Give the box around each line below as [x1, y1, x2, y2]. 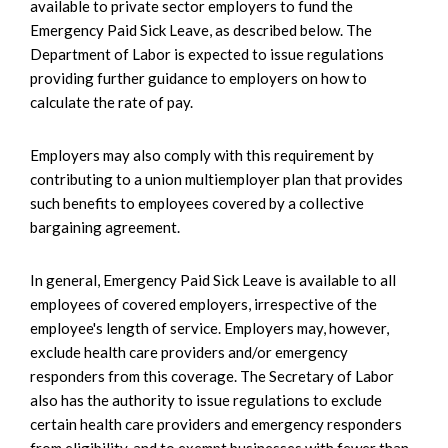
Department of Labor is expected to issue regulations [30, 45, 384, 64]
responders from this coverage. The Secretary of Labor [30, 367, 394, 386]
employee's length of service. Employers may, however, [30, 319, 389, 338]
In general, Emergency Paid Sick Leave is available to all [30, 271, 396, 290]
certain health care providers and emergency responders [30, 415, 402, 434]
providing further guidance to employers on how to [30, 69, 367, 88]
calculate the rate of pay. [30, 93, 193, 112]
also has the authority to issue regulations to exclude [30, 391, 382, 410]
